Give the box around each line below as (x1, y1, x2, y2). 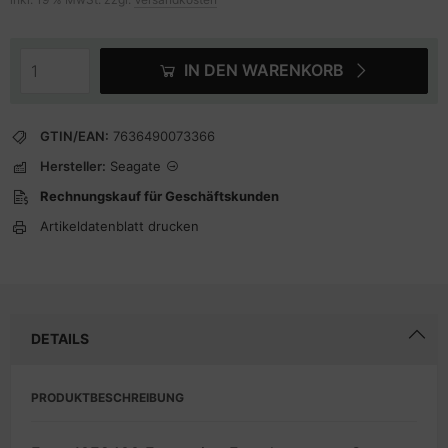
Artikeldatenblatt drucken (40, 218, 199, 234)
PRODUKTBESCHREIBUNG (31, 390, 184, 405)
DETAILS (31, 330, 89, 347)
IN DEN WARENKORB (184, 60, 344, 80)
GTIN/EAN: (40, 128, 109, 144)
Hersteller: (40, 158, 106, 174)
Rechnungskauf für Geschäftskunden (40, 188, 279, 204)
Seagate (110, 158, 161, 174)
